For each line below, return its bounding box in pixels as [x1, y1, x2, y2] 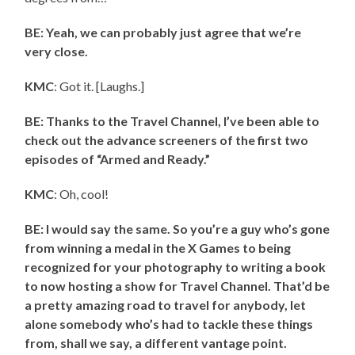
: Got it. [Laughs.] [54, 78, 145, 94]
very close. [25, 44, 89, 59]
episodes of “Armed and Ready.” [25, 151, 211, 167]
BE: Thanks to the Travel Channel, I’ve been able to [25, 113, 320, 129]
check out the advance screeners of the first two [25, 132, 309, 148]
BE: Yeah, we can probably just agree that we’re [25, 25, 302, 40]
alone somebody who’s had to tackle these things [25, 316, 314, 332]
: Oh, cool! [54, 186, 109, 202]
